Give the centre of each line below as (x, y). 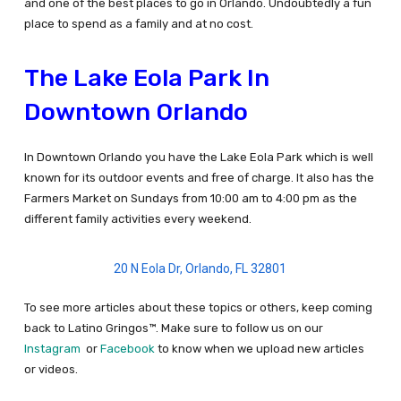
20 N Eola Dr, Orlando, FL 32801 (200, 269)
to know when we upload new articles (259, 349)
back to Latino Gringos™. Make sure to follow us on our (173, 328)
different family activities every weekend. (137, 219)
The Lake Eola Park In (146, 78)
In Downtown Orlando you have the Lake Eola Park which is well (198, 158)
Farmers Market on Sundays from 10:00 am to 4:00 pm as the (190, 199)
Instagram (52, 349)
